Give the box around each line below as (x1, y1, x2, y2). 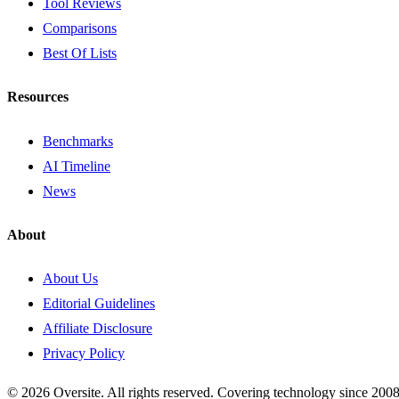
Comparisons (43, 20, 117, 37)
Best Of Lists (43, 45, 117, 61)
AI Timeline (43, 158, 110, 174)
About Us (43, 271, 98, 287)
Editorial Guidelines (43, 296, 155, 312)
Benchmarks (43, 133, 113, 149)
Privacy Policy (43, 346, 125, 362)
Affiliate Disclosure (43, 321, 152, 337)
